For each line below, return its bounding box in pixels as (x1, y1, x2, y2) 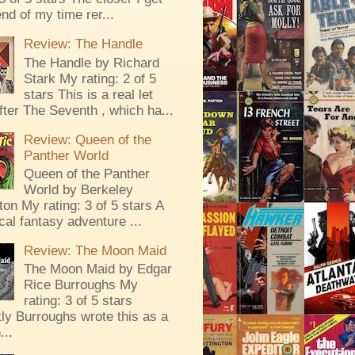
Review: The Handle (23, 36, 143, 52)
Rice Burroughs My (23, 277, 138, 293)
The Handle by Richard (23, 55, 159, 71)
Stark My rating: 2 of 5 (23, 71, 156, 86)
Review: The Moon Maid (23, 243, 166, 259)
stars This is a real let (23, 86, 153, 102)
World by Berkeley (23, 182, 133, 198)
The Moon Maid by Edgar (23, 261, 172, 277)
